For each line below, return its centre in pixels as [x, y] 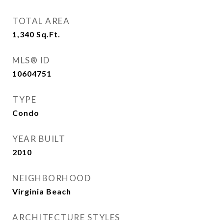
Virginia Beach [42, 191]
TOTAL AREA [41, 21]
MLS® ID [31, 60]
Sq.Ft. [48, 34]
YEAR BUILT [39, 139]
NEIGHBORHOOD [52, 178]
